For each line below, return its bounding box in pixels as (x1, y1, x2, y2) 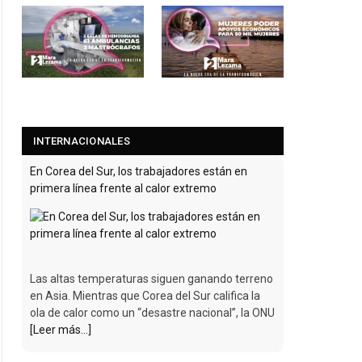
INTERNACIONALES (33, 135, 130, 148)
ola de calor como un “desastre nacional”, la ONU (30, 306, 275, 320)
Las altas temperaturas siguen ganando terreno (30, 272, 273, 286)
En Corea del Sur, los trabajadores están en (30, 165, 247, 179)
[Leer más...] (30, 323, 91, 337)
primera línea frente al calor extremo (30, 182, 217, 196)
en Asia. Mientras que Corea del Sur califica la (30, 289, 260, 303)
